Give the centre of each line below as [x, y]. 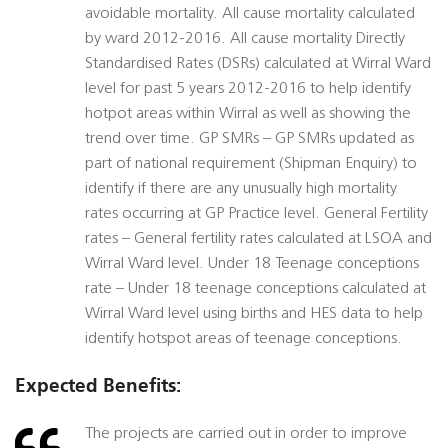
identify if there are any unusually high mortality [241, 189]
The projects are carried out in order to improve [246, 434]
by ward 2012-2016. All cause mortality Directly [245, 39]
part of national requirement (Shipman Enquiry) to [251, 164]
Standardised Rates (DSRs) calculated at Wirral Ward [258, 64]
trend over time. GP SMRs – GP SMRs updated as [249, 139]
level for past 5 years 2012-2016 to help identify [248, 89]
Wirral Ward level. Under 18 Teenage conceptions [252, 264]
